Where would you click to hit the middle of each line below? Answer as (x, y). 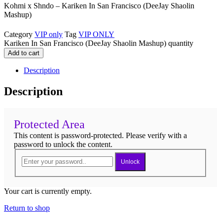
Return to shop (27, 208)
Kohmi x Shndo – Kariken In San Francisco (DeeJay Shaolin (99, 5)
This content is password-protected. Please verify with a (100, 135)
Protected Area (49, 124)
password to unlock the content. (63, 144)
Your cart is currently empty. (48, 191)
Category (18, 34)
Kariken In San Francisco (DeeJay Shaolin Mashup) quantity (99, 43)
